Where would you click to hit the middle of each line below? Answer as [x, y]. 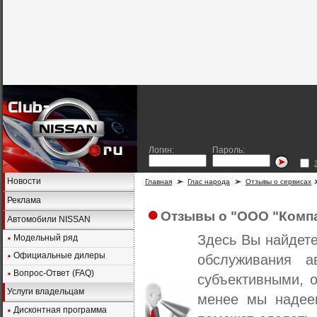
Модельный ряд [46, 238]
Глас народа [209, 181]
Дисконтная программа [60, 310]
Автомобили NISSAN [49, 219]
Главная [158, 181]
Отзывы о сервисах [278, 181]
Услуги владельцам [46, 292]
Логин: [161, 150]
